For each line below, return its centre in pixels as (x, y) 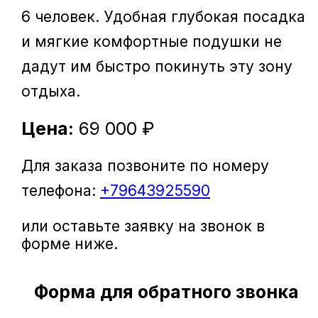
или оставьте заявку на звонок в (143, 226)
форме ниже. (70, 243)
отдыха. (51, 91)
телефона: (61, 190)
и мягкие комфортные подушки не (152, 41)
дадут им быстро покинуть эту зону (157, 66)
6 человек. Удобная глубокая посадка (163, 16)
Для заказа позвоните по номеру (145, 165)
